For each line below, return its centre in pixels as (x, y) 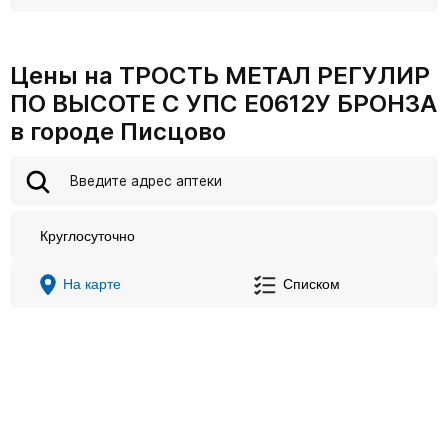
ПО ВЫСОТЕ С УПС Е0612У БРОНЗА (223, 103)
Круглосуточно (87, 236)
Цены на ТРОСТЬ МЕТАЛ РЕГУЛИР (220, 75)
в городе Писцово (118, 131)
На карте (92, 284)
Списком (311, 284)
